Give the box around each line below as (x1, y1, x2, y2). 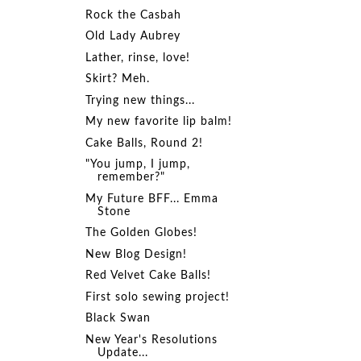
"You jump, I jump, (85, 159, 190, 171)
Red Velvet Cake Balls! (85, 270, 211, 282)
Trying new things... (85, 94, 195, 106)
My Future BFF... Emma (85, 193, 218, 205)
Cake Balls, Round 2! (85, 137, 203, 149)
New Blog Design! (85, 248, 187, 260)
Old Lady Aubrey (85, 31, 180, 43)
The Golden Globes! (85, 227, 197, 239)
